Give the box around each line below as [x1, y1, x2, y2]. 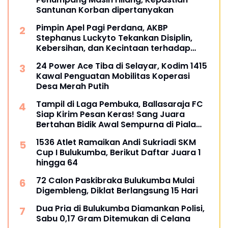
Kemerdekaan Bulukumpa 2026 [36, 128, 166, 140]
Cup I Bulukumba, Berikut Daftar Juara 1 [36, 146, 201, 158]
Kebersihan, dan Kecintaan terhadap [36, 42, 190, 54]
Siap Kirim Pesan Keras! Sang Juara [36, 108, 185, 120]
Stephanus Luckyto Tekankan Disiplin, [36, 32, 192, 44]
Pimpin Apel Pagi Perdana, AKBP [36, 21, 168, 34]
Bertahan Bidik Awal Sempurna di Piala [36, 118, 196, 130]
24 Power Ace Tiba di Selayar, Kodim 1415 [36, 60, 207, 72]
